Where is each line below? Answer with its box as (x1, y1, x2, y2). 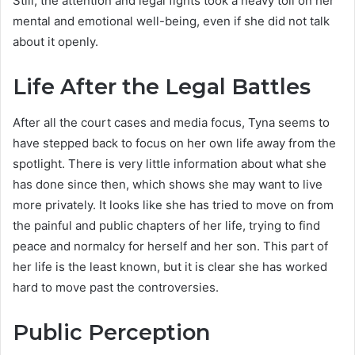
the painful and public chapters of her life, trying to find (13, 217, 320, 233)
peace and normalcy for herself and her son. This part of (13, 238, 328, 254)
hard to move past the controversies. (13, 279, 219, 295)
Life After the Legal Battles (13, 74, 311, 101)
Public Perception (13, 319, 210, 345)
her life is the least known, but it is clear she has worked (13, 258, 327, 274)
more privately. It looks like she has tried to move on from (13, 197, 334, 212)
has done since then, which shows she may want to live (13, 176, 323, 192)
